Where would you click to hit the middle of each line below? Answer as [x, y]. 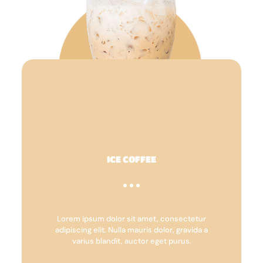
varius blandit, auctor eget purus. [131, 241]
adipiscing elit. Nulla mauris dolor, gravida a [131, 230]
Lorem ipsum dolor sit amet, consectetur [131, 218]
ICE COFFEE [131, 159]
